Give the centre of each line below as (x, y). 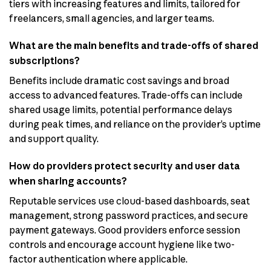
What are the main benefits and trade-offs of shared (134, 45)
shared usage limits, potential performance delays (121, 109)
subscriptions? (44, 60)
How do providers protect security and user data (125, 165)
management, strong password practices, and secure (129, 215)
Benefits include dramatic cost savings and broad (119, 80)
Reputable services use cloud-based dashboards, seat (129, 201)
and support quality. (54, 138)
